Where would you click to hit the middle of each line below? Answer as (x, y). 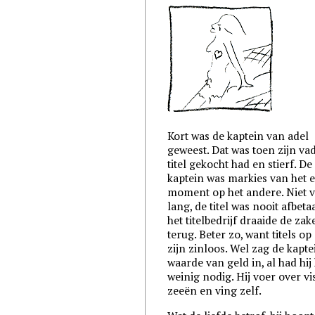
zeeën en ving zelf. (215, 291)
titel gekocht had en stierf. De (240, 164)
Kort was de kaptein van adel (238, 136)
